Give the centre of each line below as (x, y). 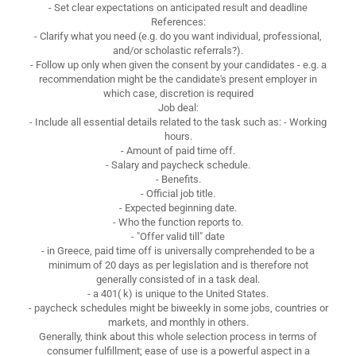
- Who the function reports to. (178, 222)
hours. (178, 136)
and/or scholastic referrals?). (178, 50)
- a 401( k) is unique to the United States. (178, 293)
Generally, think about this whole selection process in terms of (178, 336)
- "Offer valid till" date (178, 236)
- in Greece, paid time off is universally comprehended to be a (178, 250)
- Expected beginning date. (178, 207)
